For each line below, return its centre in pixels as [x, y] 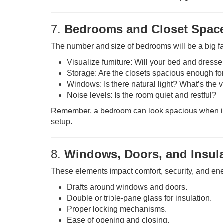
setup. [61, 122]
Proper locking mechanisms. [117, 209]
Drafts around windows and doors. [127, 187]
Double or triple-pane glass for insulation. [139, 198]
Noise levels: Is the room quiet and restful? [141, 95]
